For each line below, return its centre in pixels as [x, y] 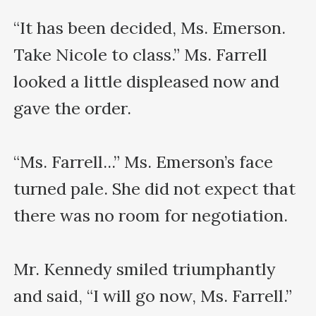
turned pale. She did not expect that [155, 188]
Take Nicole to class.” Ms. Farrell [141, 54]
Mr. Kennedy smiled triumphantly [145, 269]
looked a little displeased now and [147, 81]
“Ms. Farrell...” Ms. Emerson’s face [144, 162]
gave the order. [73, 108]
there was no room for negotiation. [151, 215]
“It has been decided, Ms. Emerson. [150, 28]
